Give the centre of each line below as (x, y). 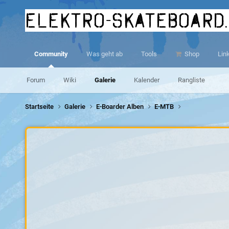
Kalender (146, 80)
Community (51, 54)
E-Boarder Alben (120, 106)
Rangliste (191, 80)
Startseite (40, 106)
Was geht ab (104, 54)
